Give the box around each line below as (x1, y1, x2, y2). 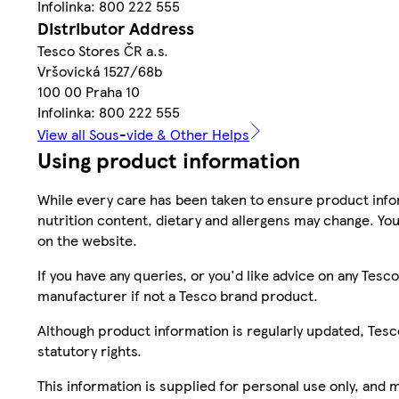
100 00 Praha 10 (37, 80, 140, 102)
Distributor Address (37, 15, 194, 40)
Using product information (37, 143, 300, 175)
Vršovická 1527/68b (37, 60, 162, 81)
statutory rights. (37, 339, 142, 361)
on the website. (37, 229, 137, 250)
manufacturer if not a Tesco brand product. (37, 284, 318, 305)
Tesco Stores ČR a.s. (37, 39, 168, 61)
